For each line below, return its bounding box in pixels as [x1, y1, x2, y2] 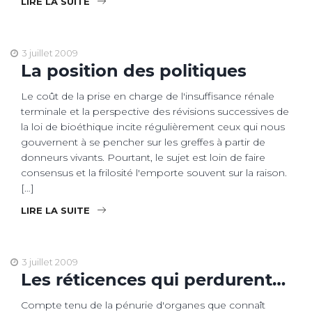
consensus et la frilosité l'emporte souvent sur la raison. [21, 166, 287, 179]
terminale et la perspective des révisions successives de [21, 104, 289, 118]
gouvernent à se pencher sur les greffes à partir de [21, 135, 265, 148]
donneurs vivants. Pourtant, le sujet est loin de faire [21, 150, 265, 164]
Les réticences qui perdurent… [21, 269, 286, 290]
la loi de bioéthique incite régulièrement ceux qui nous [21, 120, 285, 133]
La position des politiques [21, 60, 247, 81]
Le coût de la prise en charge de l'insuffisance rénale [21, 89, 274, 102]
